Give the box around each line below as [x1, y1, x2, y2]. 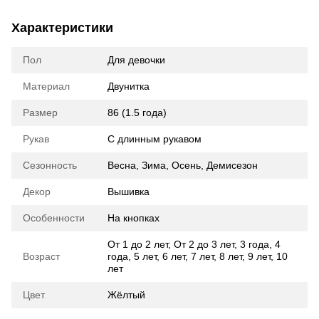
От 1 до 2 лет [108, 239, 168, 250]
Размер [23, 107, 58, 118]
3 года [240, 239, 269, 250]
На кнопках [108, 212, 159, 224]
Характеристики [11, 21, 113, 35]
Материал [23, 80, 70, 92]
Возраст [23, 251, 60, 262]
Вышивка [108, 186, 150, 197]
